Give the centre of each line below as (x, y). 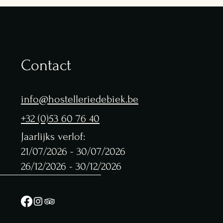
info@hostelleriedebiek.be (80, 99)
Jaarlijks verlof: (55, 136)
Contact (46, 65)
